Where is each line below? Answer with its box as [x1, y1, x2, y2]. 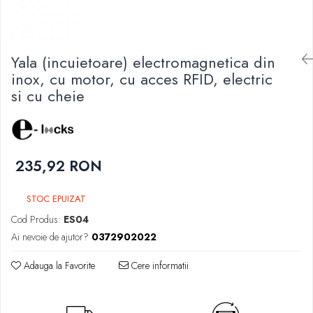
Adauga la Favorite [21, 259, 95, 272]
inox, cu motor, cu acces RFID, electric [11, 68, 272, 90]
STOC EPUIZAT [24, 192, 86, 205]
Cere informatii [129, 259, 189, 272]
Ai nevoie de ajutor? [11, 230, 89, 244]
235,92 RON [15, 156, 102, 177]
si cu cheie [11, 85, 85, 107]
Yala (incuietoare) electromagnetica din [11, 51, 275, 73]
